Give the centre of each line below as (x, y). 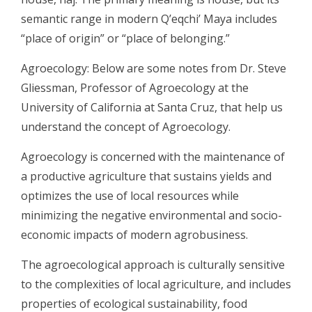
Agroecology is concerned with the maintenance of (153, 156)
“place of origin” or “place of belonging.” (125, 38)
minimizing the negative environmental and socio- (151, 215)
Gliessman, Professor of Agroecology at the (135, 87)
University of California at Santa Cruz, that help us (152, 107)
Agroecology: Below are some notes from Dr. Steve (154, 68)
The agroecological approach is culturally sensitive (153, 264)
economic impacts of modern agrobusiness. (134, 234)
